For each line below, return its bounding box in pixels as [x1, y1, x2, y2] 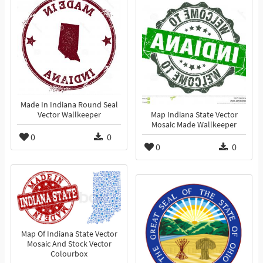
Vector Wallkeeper [37, 110, 101, 120]
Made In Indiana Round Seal [20, 100, 118, 110]
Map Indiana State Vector [150, 110, 238, 120]
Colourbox [50, 249, 87, 259]
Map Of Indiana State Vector [21, 229, 117, 240]
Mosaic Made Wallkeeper [151, 120, 237, 130]
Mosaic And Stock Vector [26, 239, 112, 249]
